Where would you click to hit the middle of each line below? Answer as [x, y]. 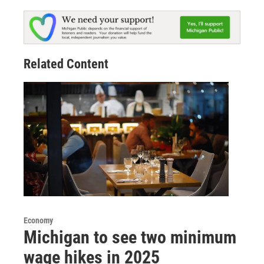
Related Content [66, 64]
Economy [38, 221]
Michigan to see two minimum [130, 237]
